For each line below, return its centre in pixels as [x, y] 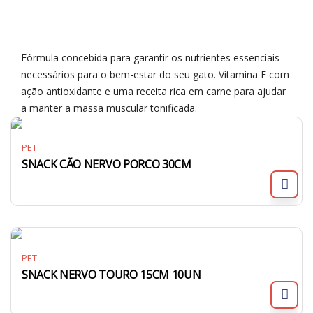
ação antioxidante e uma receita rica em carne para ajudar [153, 91]
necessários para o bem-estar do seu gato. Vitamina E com [155, 74]
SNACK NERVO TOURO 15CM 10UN [111, 275]
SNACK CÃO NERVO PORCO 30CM [107, 164]
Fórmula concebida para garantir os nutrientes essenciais [150, 58]
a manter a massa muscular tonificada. [109, 108]
